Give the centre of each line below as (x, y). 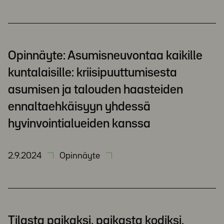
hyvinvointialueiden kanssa (80, 124)
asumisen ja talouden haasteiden (95, 90)
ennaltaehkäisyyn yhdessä (79, 107)
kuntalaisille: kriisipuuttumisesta (92, 73)
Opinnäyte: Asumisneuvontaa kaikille (105, 56)
